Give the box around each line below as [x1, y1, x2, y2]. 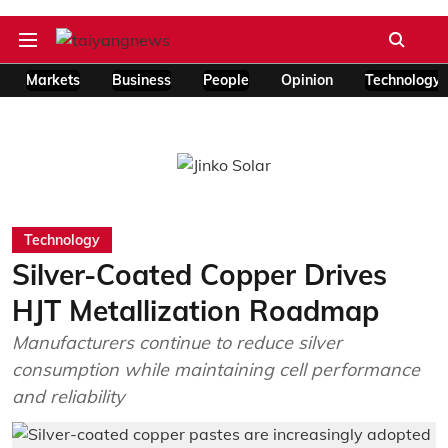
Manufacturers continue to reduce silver [12, 331, 342, 354]
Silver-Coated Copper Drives [12, 257, 387, 292]
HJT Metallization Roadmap [12, 293, 379, 328]
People [203, 71, 249, 89]
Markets [26, 71, 80, 89]
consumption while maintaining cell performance [12, 358, 420, 381]
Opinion [281, 71, 333, 89]
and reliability [12, 385, 125, 408]
